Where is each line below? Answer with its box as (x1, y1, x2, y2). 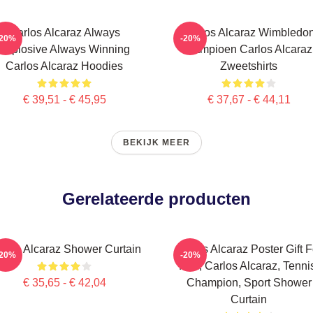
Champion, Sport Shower (186, 277, 312, 289)
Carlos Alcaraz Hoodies (6, 60, 123, 72)
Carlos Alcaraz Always (8, 27, 120, 38)
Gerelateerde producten (62, 189, 251, 208)
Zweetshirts (220, 60, 277, 72)
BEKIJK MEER (122, 138, 191, 147)
